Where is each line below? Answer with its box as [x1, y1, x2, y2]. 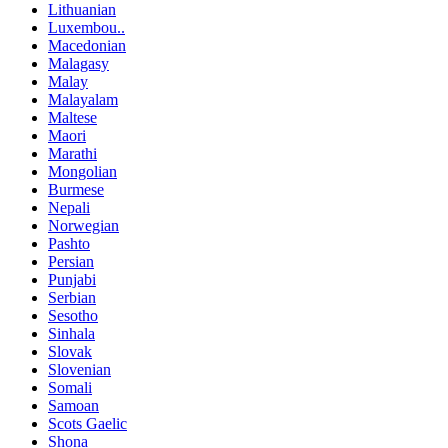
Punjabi [48, 271, 96, 289]
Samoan [48, 397, 99, 415]
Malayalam [48, 91, 118, 109]
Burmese [48, 181, 104, 199]
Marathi [48, 145, 97, 163]
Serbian [48, 289, 96, 307]
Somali [48, 379, 92, 397]
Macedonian [48, 37, 126, 55]
